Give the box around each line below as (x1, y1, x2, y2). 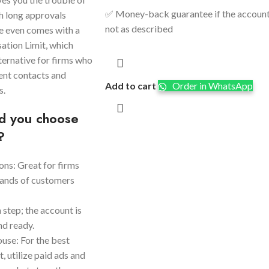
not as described (104, 23, 173, 35)
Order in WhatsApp (170, 80, 253, 92)
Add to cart (104, 80, 156, 92)
